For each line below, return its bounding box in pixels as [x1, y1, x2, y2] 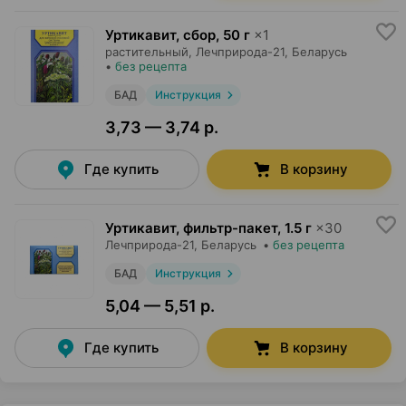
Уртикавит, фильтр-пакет [105, 219, 277, 237]
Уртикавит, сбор [105, 26, 216, 43]
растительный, [105, 44, 192, 59]
